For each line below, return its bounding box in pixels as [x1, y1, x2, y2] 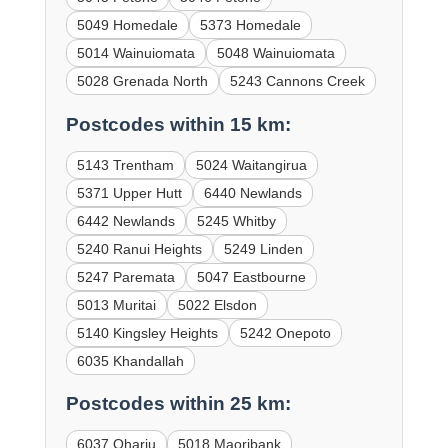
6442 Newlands [76, 212, 175, 229]
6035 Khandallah [76, 352, 184, 369]
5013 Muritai [76, 296, 156, 313]
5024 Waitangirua [195, 156, 307, 173]
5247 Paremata [76, 268, 175, 285]
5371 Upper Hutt [76, 184, 182, 201]
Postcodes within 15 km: [65, 113, 291, 135]
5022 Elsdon [177, 296, 257, 313]
